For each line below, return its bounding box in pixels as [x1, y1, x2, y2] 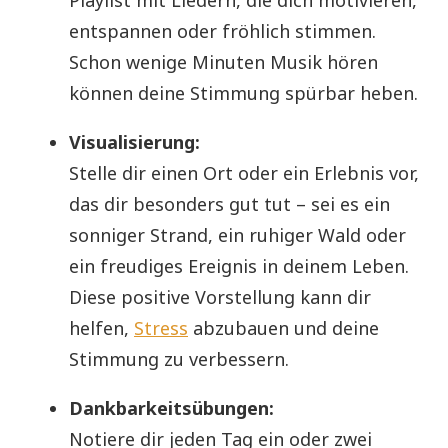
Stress [134, 315, 188, 340]
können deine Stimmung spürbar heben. [69, 80, 418, 105]
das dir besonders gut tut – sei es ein [69, 191, 390, 216]
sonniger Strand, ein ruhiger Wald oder [69, 222, 406, 247]
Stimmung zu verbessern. [69, 346, 289, 371]
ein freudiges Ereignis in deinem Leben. [69, 253, 409, 278]
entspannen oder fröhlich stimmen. [69, 18, 376, 43]
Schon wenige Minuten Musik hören [69, 49, 378, 74]
